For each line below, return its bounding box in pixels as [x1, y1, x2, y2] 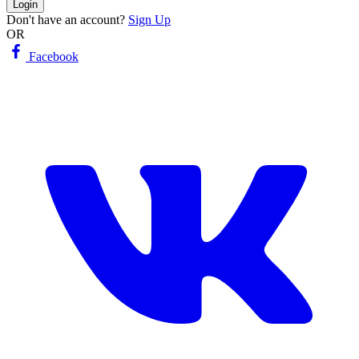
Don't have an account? [6, 12, 125, 26]
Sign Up [128, 12, 171, 26]
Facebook [26, 49, 79, 63]
